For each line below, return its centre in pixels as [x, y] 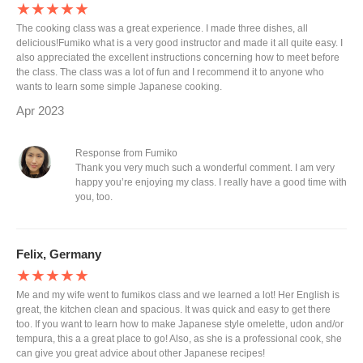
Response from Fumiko [126, 153]
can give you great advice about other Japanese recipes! [141, 353]
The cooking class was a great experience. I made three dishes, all [162, 28]
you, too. [94, 197]
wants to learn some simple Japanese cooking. [119, 87]
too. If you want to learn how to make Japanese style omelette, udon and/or [180, 324]
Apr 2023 [40, 111]
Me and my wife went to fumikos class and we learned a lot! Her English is [178, 295]
